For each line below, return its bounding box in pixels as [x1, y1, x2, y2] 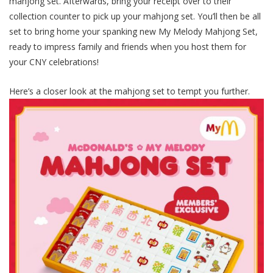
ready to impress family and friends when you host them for [9, 41, 246, 53]
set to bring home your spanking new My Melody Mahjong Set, [9, 26, 258, 38]
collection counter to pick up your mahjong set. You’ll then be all [9, 10, 261, 23]
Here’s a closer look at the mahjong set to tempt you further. [9, 85, 252, 97]
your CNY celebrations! [9, 56, 99, 68]
